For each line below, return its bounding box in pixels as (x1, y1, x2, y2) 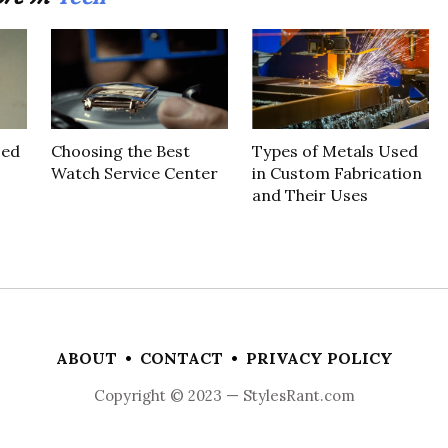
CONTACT (139, 348, 223, 368)
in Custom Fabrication (251, 162, 422, 183)
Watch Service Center (50, 162, 222, 183)
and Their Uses (251, 184, 368, 205)
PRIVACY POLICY (245, 348, 393, 368)
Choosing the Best (50, 140, 190, 161)
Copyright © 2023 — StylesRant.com (93, 386, 355, 405)
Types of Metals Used (251, 140, 418, 161)
